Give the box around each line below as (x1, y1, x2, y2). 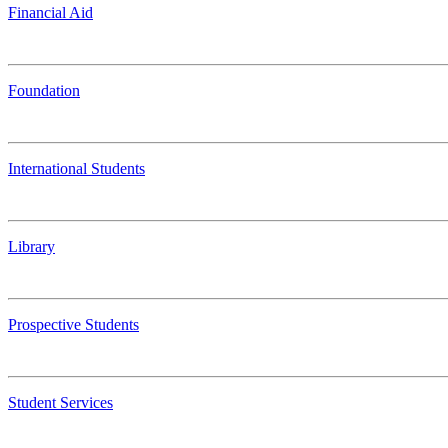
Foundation (8, 82, 80, 100)
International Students (8, 160, 145, 178)
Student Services (8, 394, 113, 412)
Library (8, 238, 55, 256)
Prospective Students (8, 316, 139, 334)
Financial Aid (8, 4, 93, 22)
